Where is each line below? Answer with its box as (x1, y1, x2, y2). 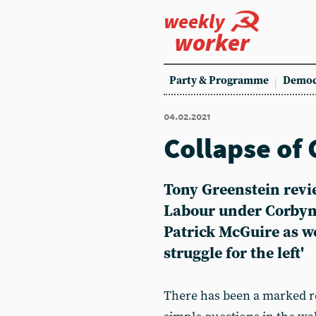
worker (174, 28, 250, 57)
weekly (164, 8, 225, 34)
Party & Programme (169, 74, 269, 87)
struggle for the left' (164, 244, 304, 263)
